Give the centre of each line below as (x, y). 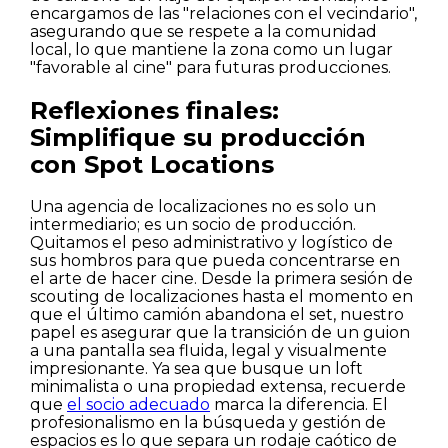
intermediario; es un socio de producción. (193, 225)
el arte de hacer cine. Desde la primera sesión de (221, 279)
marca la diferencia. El (299, 405)
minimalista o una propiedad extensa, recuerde (218, 387)
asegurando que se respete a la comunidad (203, 32)
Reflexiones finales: (154, 111)
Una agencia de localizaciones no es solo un (203, 207)
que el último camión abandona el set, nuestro (217, 315)
